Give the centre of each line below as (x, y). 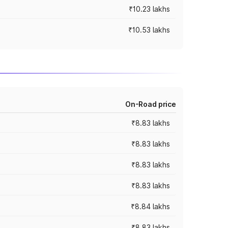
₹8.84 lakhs (150, 206)
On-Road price (150, 104)
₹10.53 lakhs (149, 30)
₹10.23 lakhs (149, 9)
